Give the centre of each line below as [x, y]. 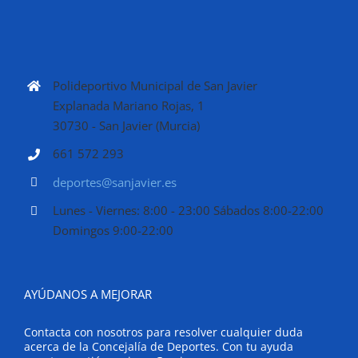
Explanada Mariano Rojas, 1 [129, 105]
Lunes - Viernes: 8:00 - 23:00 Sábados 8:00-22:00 [188, 211]
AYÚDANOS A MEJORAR [88, 294]
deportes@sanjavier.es [115, 182]
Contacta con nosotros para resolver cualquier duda [163, 332]
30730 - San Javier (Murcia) [126, 125]
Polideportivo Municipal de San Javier [155, 85]
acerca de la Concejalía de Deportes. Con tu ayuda [159, 346]
